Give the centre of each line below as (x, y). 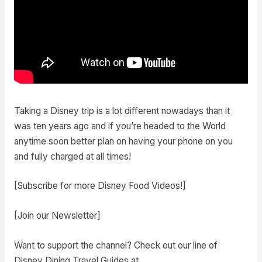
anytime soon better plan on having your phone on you (123, 141)
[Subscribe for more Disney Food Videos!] (100, 186)
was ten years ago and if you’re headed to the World (120, 126)
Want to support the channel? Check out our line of (116, 245)
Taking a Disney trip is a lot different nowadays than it (122, 111)
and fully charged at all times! (72, 156)
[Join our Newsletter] (57, 216)
